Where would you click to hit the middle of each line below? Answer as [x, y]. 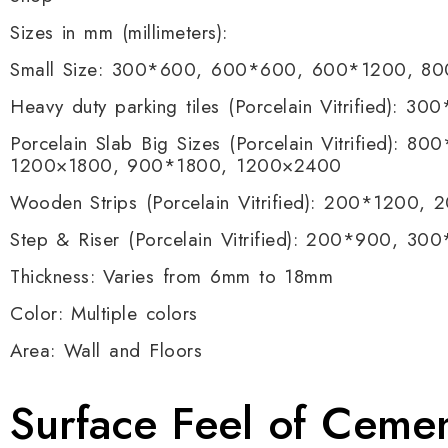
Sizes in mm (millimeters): [119, 32]
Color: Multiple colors [104, 313]
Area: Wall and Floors [106, 350]
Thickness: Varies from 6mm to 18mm [172, 276]
